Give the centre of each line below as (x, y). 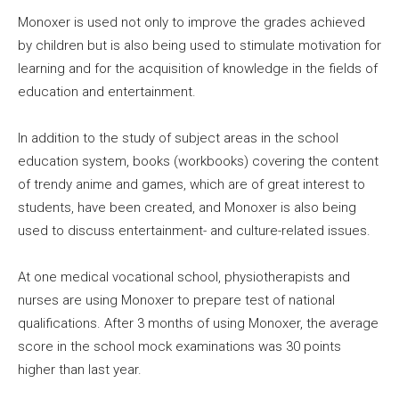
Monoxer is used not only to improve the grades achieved (191, 22)
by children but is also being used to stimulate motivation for (199, 45)
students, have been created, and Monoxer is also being (187, 207)
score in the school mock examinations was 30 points (179, 346)
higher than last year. (80, 369)
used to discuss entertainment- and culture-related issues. (194, 230)
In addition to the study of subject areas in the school (178, 138)
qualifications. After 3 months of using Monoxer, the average (198, 323)
